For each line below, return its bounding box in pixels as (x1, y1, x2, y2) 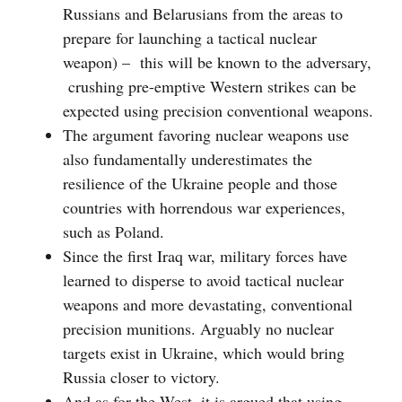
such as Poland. (63, 221, 164, 243)
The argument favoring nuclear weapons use (63, 124, 349, 146)
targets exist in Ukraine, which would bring (63, 342, 345, 364)
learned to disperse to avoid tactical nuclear (63, 269, 344, 292)
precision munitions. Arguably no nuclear (63, 318, 334, 340)
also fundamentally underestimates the (63, 148, 312, 170)
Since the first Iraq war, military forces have (63, 245, 347, 267)
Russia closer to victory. (63, 366, 220, 389)
